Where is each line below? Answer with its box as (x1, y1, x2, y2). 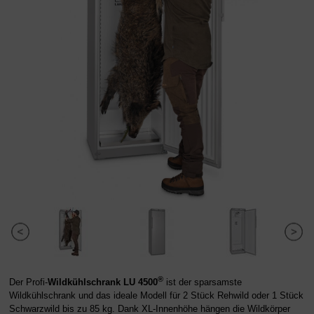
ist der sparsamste (163, 277, 242, 288)
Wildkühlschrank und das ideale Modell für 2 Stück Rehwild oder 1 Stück (9, 290, 303, 301)
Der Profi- (9, 277, 48, 288)
